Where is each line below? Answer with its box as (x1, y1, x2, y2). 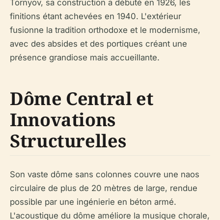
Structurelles (10, 128, 126, 153)
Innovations (10, 107, 116, 132)
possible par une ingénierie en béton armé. (10, 196, 176, 207)
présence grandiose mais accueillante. (10, 52, 160, 62)
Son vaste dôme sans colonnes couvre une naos (10, 169, 199, 179)
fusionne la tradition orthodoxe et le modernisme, (10, 25, 200, 35)
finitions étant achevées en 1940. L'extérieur (10, 11, 181, 21)
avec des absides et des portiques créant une (10, 38, 187, 49)
